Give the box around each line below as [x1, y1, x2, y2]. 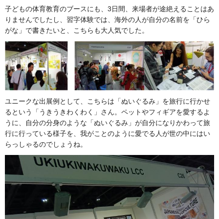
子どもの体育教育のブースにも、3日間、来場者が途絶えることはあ [5, 5, 214, 13]
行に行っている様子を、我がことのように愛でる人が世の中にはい [5, 129, 210, 137]
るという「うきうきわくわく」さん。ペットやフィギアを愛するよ [5, 108, 210, 116]
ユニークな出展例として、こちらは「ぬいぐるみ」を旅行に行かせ [5, 97, 210, 105]
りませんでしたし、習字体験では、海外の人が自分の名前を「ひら [5, 16, 210, 24]
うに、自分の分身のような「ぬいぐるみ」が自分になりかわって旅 [5, 118, 210, 127]
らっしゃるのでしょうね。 [5, 140, 87, 148]
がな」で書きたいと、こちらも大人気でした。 [5, 26, 149, 35]
